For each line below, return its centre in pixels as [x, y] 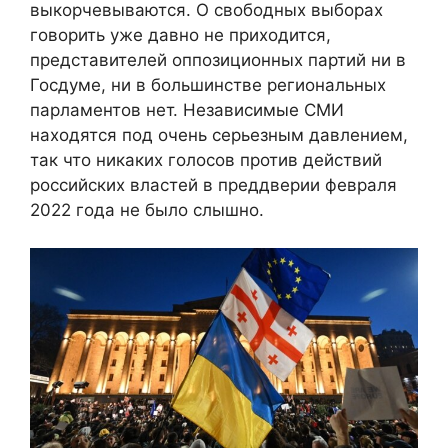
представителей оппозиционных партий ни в [218, 59]
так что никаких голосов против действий [206, 159]
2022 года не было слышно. [147, 209]
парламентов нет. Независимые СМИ [187, 109]
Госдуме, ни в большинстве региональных [208, 84]
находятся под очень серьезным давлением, [219, 134]
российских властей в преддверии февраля [213, 184]
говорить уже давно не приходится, [180, 34]
